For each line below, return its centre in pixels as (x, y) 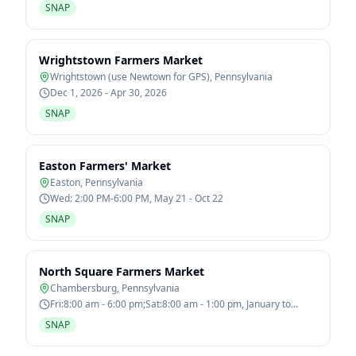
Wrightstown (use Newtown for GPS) (130, 77)
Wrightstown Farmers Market (121, 60)
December (74, 317)
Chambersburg (83, 288)
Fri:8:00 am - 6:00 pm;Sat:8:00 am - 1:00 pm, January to (170, 304)
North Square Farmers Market (122, 271)
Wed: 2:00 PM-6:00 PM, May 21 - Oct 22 (137, 198)
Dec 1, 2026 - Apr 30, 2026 (108, 93)
